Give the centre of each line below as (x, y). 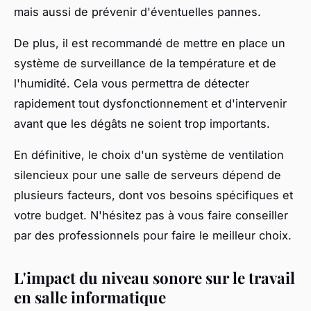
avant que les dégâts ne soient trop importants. (142, 124)
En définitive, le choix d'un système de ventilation (149, 155)
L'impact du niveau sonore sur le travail (154, 278)
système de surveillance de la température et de (145, 64)
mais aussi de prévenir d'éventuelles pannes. (137, 12)
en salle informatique (90, 297)
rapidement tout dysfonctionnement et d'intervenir (150, 104)
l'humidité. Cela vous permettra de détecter (132, 84)
